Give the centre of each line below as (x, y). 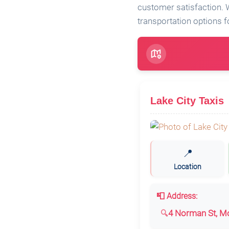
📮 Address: (177, 196)
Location (188, 166)
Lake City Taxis (187, 101)
